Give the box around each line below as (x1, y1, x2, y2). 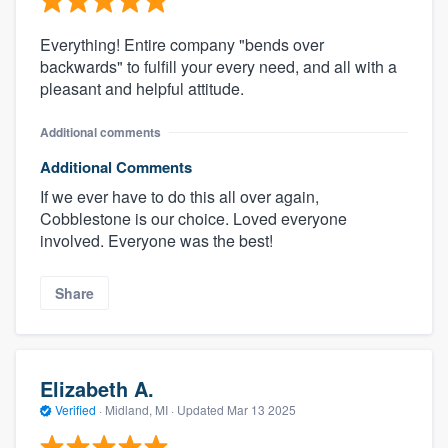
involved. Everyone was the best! (40, 228, 273, 252)
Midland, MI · (102, 401, 177, 419)
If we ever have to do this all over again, (40, 184, 319, 208)
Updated (177, 401, 227, 419)
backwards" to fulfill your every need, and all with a (40, 54, 397, 78)
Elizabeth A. (40, 374, 154, 404)
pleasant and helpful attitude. (40, 76, 244, 100)
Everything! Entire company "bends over (40, 32, 324, 56)
